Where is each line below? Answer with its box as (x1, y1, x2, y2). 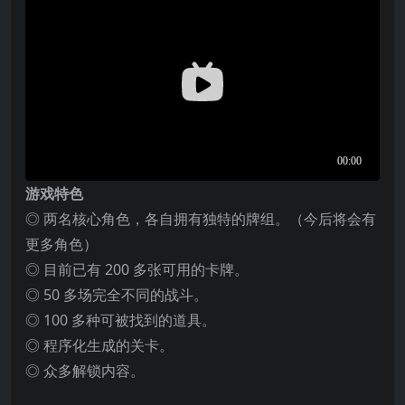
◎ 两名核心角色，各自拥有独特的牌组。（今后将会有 (25, 208, 376, 229)
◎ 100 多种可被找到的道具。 (25, 309, 216, 330)
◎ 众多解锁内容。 (25, 360, 145, 381)
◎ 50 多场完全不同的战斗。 (25, 284, 208, 305)
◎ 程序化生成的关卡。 (25, 334, 174, 355)
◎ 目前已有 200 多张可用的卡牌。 (25, 259, 249, 279)
